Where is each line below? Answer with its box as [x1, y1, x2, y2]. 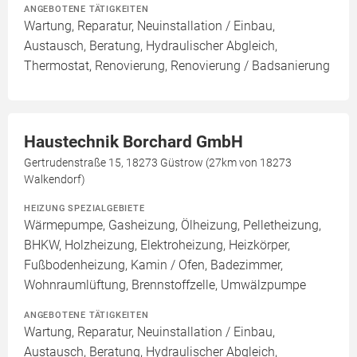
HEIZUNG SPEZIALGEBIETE [24, 202, 145, 214]
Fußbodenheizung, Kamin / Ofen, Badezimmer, [24, 257, 283, 273]
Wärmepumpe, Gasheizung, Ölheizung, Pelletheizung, [24, 218, 321, 233]
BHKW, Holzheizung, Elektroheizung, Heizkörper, [24, 237, 290, 253]
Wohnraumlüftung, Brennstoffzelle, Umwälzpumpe [24, 277, 306, 293]
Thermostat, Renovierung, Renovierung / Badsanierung [24, 58, 330, 74]
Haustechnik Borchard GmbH [24, 132, 243, 152]
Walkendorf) [24, 173, 85, 186]
